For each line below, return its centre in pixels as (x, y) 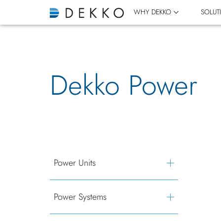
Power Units (74, 163)
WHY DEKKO (152, 12)
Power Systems (80, 197)
